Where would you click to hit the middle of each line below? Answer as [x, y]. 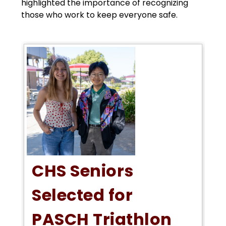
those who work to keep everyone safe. [100, 15]
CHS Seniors [83, 171]
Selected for [82, 195]
